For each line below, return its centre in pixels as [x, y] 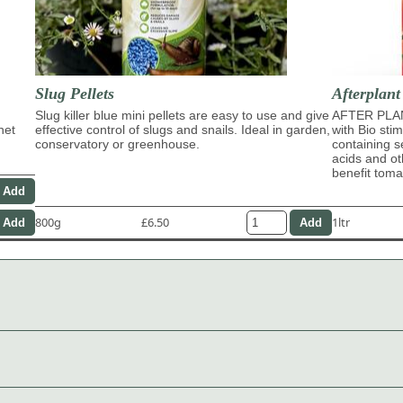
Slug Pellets [75, 93]
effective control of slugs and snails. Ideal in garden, [183, 129]
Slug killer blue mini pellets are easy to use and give [182, 115]
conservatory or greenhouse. [117, 143]
